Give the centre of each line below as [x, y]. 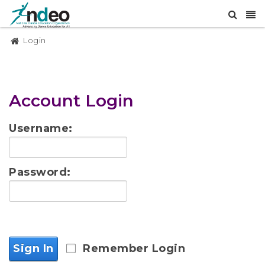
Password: [40, 172]
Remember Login [134, 248]
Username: [41, 129]
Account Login [71, 101]
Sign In [33, 248]
